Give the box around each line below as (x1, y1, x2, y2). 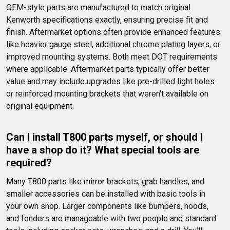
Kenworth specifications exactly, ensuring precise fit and (6, 15, 210, 25)
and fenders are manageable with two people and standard (6, 214, 218, 224)
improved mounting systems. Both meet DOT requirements (6, 52, 219, 62)
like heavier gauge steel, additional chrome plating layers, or (6, 40, 222, 50)
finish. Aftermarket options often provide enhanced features (6, 27, 222, 37)
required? (6, 157, 52, 169)
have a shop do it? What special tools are (6, 144, 202, 157)
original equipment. (6, 101, 74, 111)
